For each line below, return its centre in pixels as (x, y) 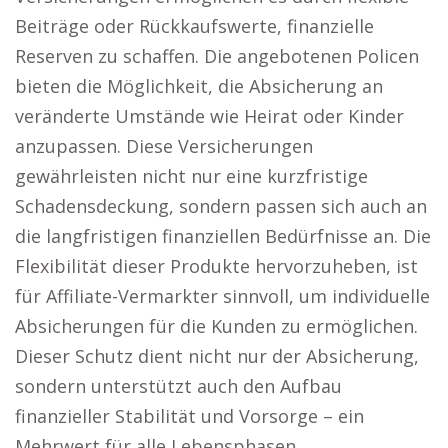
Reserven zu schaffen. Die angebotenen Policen (217, 56)
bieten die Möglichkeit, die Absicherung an (199, 86)
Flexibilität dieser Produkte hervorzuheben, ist (216, 266)
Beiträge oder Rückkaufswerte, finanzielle (194, 26)
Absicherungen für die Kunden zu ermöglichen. (216, 326)
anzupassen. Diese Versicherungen (164, 146)
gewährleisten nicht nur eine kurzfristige (191, 176)
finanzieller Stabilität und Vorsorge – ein (189, 416)
